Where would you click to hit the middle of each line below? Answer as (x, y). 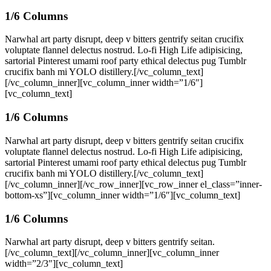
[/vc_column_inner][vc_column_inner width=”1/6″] (104, 83)
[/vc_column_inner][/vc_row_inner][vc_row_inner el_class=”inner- (133, 184)
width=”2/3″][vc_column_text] (64, 264)
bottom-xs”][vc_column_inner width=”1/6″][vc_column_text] (122, 195)
